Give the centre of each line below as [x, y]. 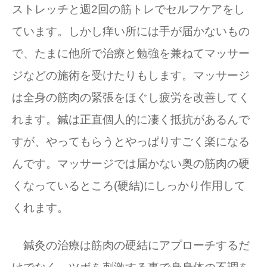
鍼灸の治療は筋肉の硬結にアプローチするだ [131, 245]
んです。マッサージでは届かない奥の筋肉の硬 [131, 164]
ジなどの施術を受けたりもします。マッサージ [131, 75]
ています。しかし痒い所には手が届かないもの [131, 31]
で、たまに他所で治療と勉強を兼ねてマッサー [131, 53]
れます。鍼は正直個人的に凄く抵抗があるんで [131, 119]
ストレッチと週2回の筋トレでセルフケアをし [128, 9]
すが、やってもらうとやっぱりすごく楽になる [131, 142]
